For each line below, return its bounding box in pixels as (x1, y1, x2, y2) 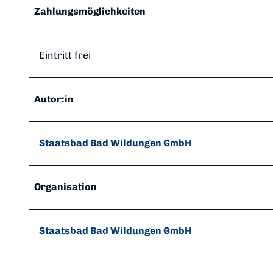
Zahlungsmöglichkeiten (34, 5, 146, 18)
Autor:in (34, 93, 74, 105)
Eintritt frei (39, 49, 91, 62)
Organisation (34, 181, 97, 193)
